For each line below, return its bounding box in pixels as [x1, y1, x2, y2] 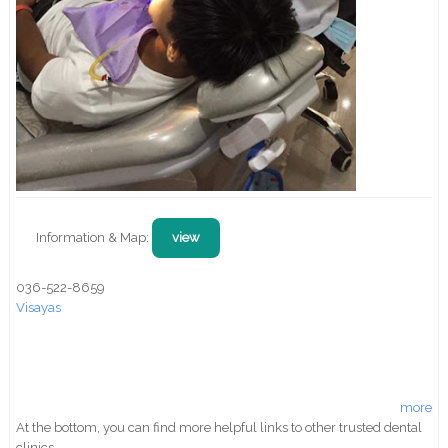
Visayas [16, 299, 62, 315]
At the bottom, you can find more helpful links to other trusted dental [16, 419, 423, 435]
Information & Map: [36, 229, 153, 245]
